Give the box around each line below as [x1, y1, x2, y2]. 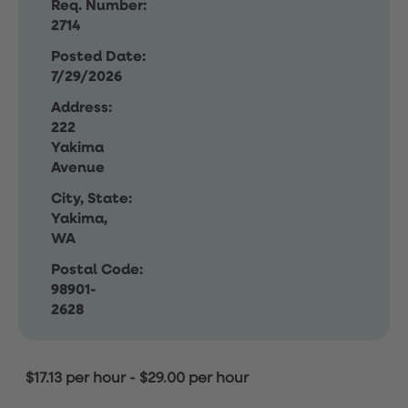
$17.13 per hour [25, 372, 126, 386]
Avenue [51, 161, 105, 176]
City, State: [51, 192, 132, 207]
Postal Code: [51, 263, 143, 278]
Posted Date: [51, 50, 146, 65]
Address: [51, 101, 112, 116]
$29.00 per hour [139, 372, 249, 386]
